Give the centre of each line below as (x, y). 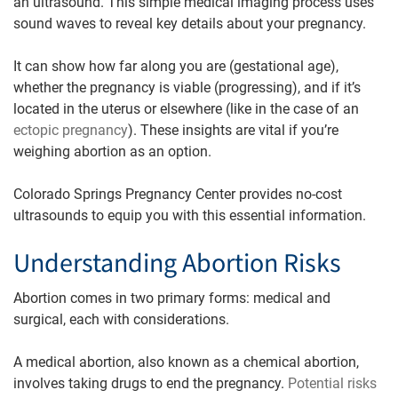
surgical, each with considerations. (121, 319)
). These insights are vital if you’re (233, 130)
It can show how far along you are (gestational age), (176, 66)
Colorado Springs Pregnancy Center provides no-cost (178, 194)
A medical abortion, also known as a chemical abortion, (186, 362)
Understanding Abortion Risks (177, 263)
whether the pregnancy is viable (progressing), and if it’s (187, 87)
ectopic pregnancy (71, 130)
